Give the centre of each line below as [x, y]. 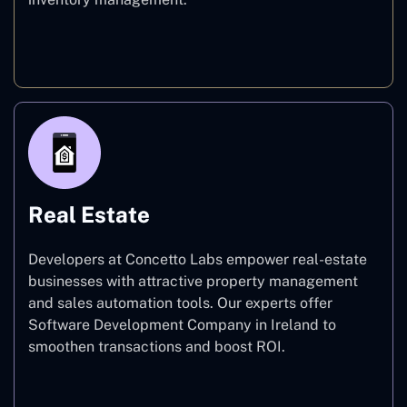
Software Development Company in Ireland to [182, 324]
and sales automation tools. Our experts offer [180, 303]
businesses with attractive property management [193, 281]
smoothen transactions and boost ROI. [159, 346]
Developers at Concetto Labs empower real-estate [198, 259]
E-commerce [203, 48]
